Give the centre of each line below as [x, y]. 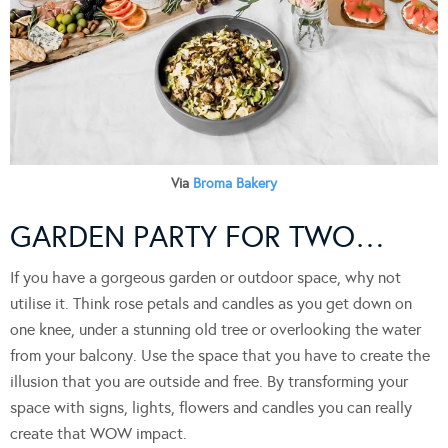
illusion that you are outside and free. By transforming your [209, 382]
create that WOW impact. [98, 434]
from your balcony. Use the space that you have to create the [220, 356]
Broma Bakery [235, 184]
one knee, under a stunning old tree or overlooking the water [215, 330]
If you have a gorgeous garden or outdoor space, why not [205, 278]
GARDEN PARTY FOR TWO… [197, 237]
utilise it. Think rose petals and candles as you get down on [211, 304]
